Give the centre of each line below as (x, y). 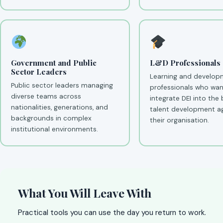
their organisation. (179, 120)
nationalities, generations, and (59, 107)
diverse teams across (46, 96)
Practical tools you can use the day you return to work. (112, 213)
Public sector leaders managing (62, 85)
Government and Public (54, 62)
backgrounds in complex (51, 118)
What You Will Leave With (85, 193)
